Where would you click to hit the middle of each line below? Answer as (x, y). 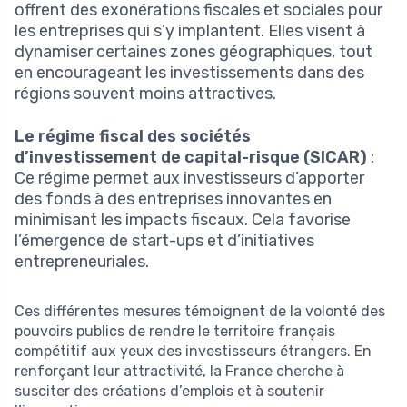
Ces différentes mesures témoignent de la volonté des (200, 311)
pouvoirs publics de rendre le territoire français (175, 331)
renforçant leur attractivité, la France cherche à (179, 371)
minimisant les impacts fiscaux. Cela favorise (183, 219)
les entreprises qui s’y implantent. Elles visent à (190, 30)
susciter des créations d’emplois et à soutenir (169, 391)
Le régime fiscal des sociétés (133, 136)
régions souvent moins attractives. (145, 93)
